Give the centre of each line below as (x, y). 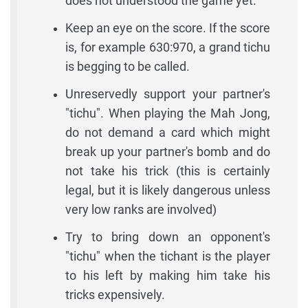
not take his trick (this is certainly (168, 170)
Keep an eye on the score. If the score (168, 27)
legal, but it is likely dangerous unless (168, 190)
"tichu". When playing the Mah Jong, (168, 113)
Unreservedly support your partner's (168, 93)
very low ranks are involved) (141, 209)
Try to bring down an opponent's (168, 236)
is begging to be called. (128, 66)
